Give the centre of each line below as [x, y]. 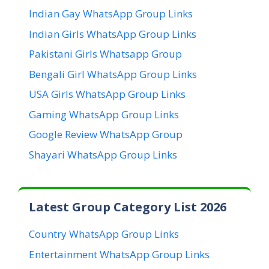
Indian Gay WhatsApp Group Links [111, 14]
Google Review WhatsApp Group [106, 134]
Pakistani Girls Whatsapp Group [105, 54]
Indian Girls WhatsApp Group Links [113, 34]
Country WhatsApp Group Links [104, 234]
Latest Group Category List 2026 [128, 207]
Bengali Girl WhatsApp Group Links [113, 74]
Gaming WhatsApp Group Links [104, 114]
